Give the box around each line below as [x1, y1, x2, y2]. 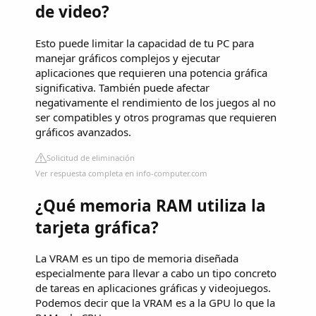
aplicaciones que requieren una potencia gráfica [35, 65, 267, 80]
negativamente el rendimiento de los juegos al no [35, 95, 276, 109]
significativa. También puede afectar [35, 80, 209, 95]
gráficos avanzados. [35, 124, 131, 139]
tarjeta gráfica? [35, 216, 159, 238]
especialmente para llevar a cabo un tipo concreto [35, 266, 276, 281]
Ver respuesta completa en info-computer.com [35, 167, 207, 178]
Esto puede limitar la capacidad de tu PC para [35, 35, 254, 50]
